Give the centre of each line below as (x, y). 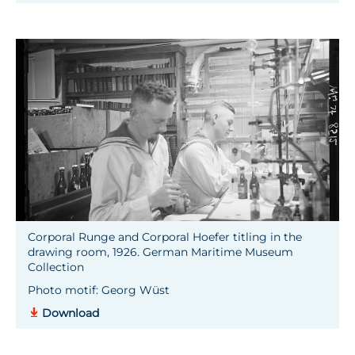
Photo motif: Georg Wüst (99, 290)
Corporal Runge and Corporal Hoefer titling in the (165, 237)
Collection (56, 267)
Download (71, 313)
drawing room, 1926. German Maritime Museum (160, 252)
